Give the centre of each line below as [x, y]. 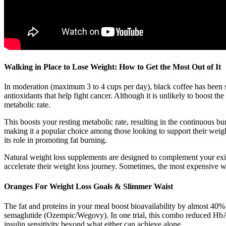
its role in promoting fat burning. [55, 140]
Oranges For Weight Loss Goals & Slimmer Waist [89, 186]
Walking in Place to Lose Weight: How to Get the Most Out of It [112, 67]
